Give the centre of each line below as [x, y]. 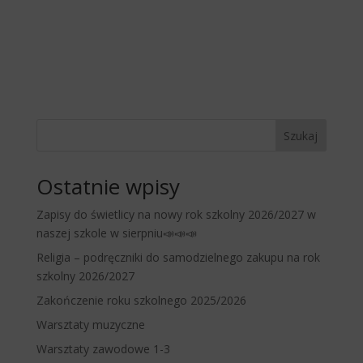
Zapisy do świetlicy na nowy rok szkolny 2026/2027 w [176, 215]
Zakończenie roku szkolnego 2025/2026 [141, 301]
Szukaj [301, 136]
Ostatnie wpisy [108, 187]
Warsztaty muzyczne [90, 325]
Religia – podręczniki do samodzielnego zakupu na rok [178, 258]
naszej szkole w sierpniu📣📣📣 [116, 233]
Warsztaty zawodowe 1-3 [103, 349]
